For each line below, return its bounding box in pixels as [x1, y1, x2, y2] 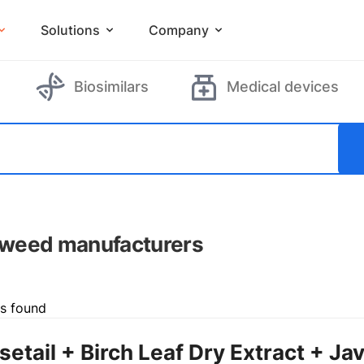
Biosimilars [73, 78, 149, 95]
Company [148, 22, 209, 38]
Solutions [40, 22, 100, 38]
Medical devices [226, 78, 339, 95]
